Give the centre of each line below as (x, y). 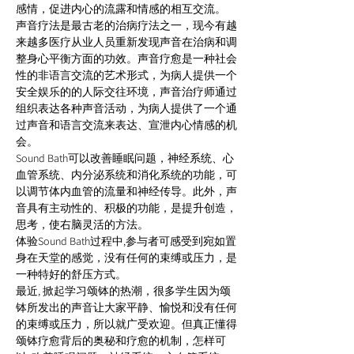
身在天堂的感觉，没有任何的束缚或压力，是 (126, 258)
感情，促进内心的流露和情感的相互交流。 (122, 9)
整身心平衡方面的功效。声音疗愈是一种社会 (126, 58)
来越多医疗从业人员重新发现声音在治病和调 (126, 42)
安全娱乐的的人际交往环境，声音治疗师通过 (126, 92)
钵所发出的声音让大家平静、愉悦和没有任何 (126, 307)
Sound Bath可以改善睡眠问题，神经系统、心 (125, 158)
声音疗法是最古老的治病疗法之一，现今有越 (126, 25)
